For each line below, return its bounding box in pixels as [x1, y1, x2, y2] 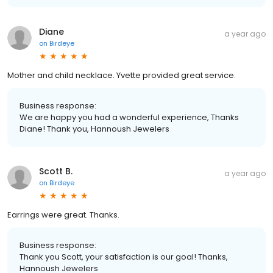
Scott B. [39, 165, 73, 177]
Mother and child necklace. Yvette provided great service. [7, 69, 236, 81]
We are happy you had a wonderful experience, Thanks [19, 111, 239, 123]
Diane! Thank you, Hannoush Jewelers [19, 122, 169, 135]
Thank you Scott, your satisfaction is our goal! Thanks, [19, 250, 228, 263]
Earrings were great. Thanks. [7, 208, 119, 221]
